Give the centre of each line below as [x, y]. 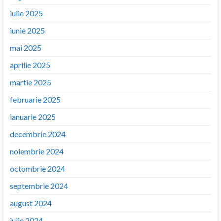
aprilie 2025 [30, 65]
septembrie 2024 [39, 185]
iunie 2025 [27, 30]
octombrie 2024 [37, 168]
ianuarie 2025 [33, 116]
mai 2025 [25, 47]
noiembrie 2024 [37, 151]
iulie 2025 [26, 13]
